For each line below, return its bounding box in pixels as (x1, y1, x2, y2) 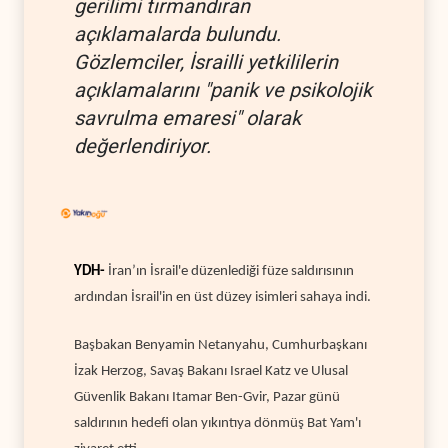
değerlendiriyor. (74, 133, 211, 158)
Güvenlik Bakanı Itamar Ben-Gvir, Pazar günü (74, 389, 340, 405)
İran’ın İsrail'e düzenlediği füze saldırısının (108, 263, 354, 279)
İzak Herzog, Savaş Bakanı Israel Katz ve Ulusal (74, 363, 348, 379)
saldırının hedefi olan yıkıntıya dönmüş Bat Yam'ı (74, 415, 361, 431)
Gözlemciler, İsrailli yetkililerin (74, 49, 338, 74)
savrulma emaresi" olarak (74, 105, 301, 130)
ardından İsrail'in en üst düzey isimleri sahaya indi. (74, 289, 374, 305)
